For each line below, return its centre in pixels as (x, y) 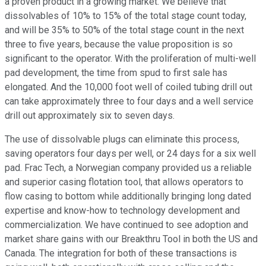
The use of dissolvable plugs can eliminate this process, (122, 140)
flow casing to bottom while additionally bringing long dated (128, 197)
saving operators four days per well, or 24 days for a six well (130, 154)
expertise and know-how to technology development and (122, 211)
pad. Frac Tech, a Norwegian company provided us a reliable (128, 168)
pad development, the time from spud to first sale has (116, 73)
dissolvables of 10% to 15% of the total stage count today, (126, 16)
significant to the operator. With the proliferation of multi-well (130, 59)
